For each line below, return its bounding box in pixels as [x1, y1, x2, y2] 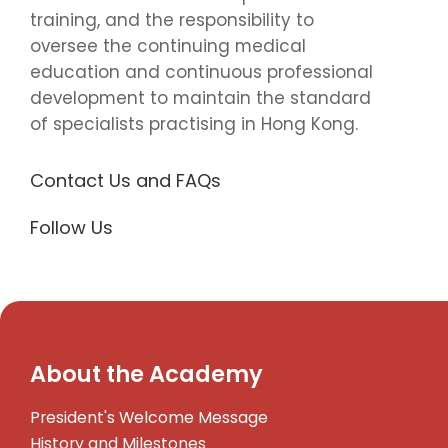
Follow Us [30, 214, 113, 240]
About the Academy [30, 357, 263, 390]
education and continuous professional [30, 59, 373, 84]
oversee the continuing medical [30, 33, 306, 58]
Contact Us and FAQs [30, 167, 221, 193]
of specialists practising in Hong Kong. [30, 111, 358, 136]
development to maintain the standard [30, 85, 371, 110]
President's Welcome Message [30, 405, 268, 429]
